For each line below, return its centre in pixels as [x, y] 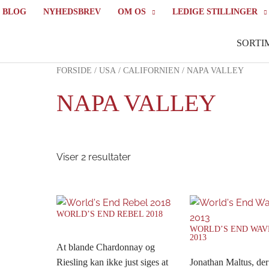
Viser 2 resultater [94, 157]
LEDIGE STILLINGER [215, 12]
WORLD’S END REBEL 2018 [110, 214]
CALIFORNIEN [151, 71]
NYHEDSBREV [72, 12]
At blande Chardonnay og [106, 247]
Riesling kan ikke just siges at [112, 262]
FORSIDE [74, 71]
